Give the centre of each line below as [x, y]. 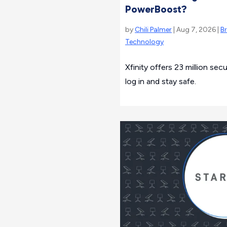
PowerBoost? [156, 9]
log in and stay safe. [161, 81]
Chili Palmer [153, 30]
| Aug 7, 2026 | [196, 30]
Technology [144, 42]
